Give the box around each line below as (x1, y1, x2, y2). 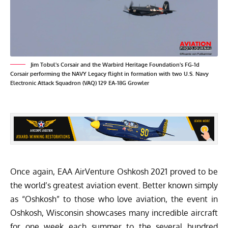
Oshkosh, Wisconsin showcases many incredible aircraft (10, 208, 218, 218)
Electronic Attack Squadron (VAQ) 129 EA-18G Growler (10, 79, 149, 87)
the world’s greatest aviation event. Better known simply (10, 180, 218, 191)
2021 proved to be (148, 166, 218, 177)
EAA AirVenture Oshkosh (57, 166, 149, 177)
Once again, (10, 166, 58, 177)
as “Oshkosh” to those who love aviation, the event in (10, 194, 218, 205)
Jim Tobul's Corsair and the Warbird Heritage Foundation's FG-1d (31, 61, 199, 68)
